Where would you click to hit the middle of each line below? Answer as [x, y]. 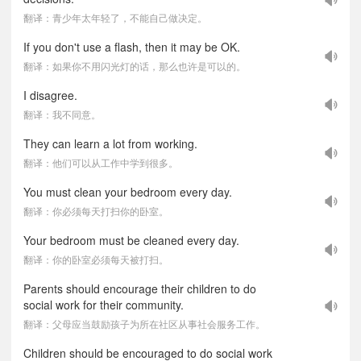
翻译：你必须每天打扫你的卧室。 [96, 211]
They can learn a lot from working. [110, 143]
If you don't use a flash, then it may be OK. [132, 47]
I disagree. [50, 95]
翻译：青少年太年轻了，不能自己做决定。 [115, 17]
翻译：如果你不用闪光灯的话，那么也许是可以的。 [135, 66]
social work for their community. [104, 305]
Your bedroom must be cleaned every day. [131, 240]
